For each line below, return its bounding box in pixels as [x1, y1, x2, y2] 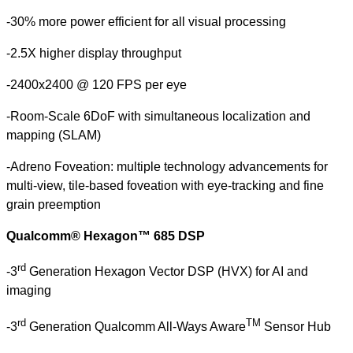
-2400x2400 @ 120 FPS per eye [6, 78, 187, 91]
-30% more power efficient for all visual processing [6, 15, 286, 28]
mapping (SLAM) [6, 128, 101, 142]
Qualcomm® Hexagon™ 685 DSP [6, 229, 205, 243]
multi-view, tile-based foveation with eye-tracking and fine [6, 179, 324, 192]
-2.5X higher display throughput [6, 46, 181, 60]
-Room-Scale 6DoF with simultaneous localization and [6, 110, 310, 123]
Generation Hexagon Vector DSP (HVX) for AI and [26, 265, 308, 279]
